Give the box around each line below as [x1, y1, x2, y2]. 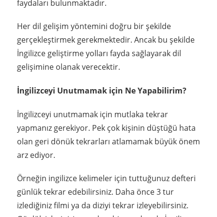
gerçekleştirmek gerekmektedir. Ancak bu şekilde [17, 34, 195, 45]
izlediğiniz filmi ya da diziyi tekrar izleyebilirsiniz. [17, 200, 188, 211]
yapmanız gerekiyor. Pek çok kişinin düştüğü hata [17, 123, 196, 134]
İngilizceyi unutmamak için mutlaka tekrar [17, 109, 168, 120]
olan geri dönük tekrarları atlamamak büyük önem [17, 136, 200, 147]
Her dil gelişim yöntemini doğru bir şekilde [17, 20, 171, 31]
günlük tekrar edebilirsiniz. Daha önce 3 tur [17, 186, 174, 198]
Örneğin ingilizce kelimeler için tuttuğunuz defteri [17, 173, 196, 184]
